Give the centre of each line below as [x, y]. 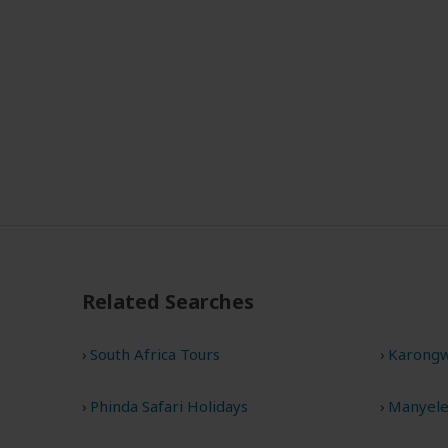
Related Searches [168, 302]
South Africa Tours [155, 354]
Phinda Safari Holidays [169, 406]
